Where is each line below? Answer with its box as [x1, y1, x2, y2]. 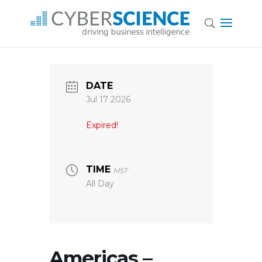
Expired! [86, 120, 118, 130]
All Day [86, 178, 114, 189]
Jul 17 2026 [86, 94, 130, 105]
